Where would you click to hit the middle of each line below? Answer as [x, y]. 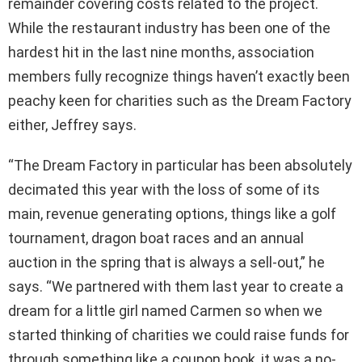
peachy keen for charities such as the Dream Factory [180, 101]
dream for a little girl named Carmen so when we [165, 311]
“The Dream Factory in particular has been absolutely [180, 166]
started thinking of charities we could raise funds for [179, 335]
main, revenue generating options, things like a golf [172, 214]
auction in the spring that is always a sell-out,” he [166, 263]
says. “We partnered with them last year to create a [176, 287]
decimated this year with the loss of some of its [164, 190]
